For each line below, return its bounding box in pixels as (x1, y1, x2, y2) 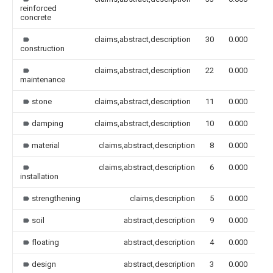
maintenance (20, 74, 65, 84)
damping (32, 118, 63, 128)
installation (20, 171, 58, 181)
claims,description (130, 193, 195, 203)
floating (32, 237, 59, 247)
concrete (20, 12, 51, 22)
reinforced (20, 3, 57, 13)
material (32, 140, 60, 150)
